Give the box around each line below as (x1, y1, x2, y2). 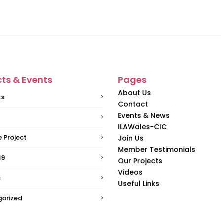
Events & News (118, 110, 170, 120)
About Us (118, 88, 151, 98)
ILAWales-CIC (118, 122, 167, 132)
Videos (118, 167, 143, 177)
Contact (118, 99, 148, 109)
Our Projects (118, 156, 162, 166)
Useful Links (118, 179, 159, 188)
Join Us (118, 133, 144, 143)
